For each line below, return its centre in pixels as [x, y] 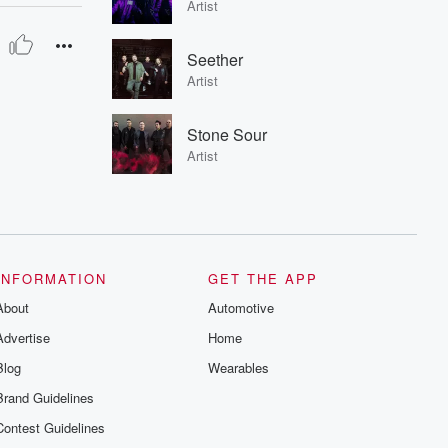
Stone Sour [227, 134]
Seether [215, 59]
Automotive [241, 307]
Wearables [239, 367]
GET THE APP [263, 278]
